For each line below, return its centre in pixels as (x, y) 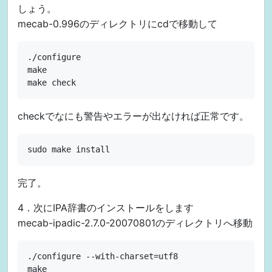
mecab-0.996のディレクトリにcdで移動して (117, 24)
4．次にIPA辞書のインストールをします (106, 208)
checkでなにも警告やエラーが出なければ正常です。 (133, 116)
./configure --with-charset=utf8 (103, 257)
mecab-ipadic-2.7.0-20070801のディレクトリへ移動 (135, 223)
